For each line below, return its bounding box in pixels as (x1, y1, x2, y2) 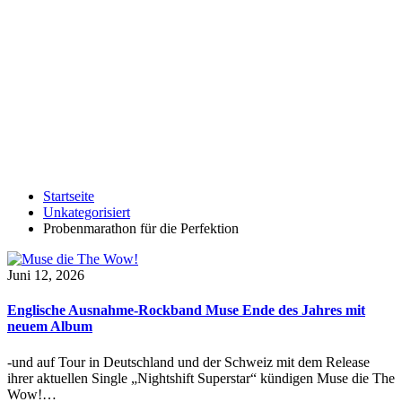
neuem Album (7, 319, 92, 335)
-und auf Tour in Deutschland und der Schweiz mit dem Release (7, 354, 370, 370)
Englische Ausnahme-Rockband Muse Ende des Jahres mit (7, 302, 365, 319)
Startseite (43, 188, 94, 204)
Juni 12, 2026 (7, 267, 84, 283)
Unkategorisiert (43, 205, 130, 220)
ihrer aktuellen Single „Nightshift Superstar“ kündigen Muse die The (7, 370, 395, 386)
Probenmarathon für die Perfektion (43, 221, 239, 236)
